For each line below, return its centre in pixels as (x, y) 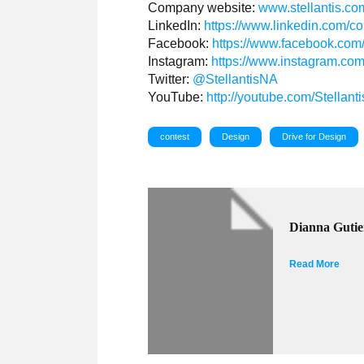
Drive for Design (314, 136)
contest (175, 136)
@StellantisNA (236, 79)
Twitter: (171, 79)
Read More (315, 264)
